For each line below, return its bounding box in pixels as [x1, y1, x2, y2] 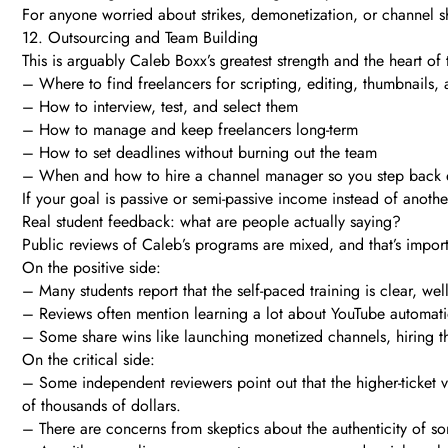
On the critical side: [22, 348, 155, 372]
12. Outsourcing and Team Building [22, 26, 258, 50]
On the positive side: [22, 256, 161, 280]
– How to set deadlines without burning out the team [22, 141, 377, 165]
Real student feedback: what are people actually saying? [22, 210, 401, 234]
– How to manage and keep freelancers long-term [22, 118, 358, 142]
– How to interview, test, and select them [22, 95, 298, 119]
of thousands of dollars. [22, 394, 181, 418]
